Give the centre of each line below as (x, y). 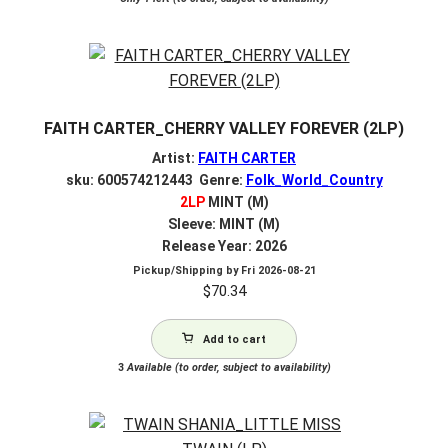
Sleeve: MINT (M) (224, 223)
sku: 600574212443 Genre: (155, 179)
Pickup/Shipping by (186, 271)
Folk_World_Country (314, 179)
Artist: (175, 157)
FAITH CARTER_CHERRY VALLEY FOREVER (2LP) (224, 129)
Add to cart (234, 340)
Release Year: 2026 (224, 245)
